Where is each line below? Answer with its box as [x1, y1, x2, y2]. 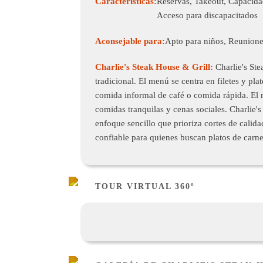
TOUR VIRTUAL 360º [95, 182, 195, 191]
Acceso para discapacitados [157, 11, 258, 20]
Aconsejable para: [95, 36, 165, 46]
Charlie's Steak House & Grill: [95, 62, 215, 72]
